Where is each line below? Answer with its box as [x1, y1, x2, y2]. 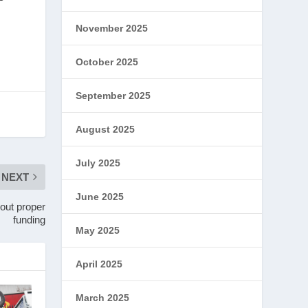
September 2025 [76, 90, 151, 101]
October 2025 [76, 56, 139, 67]
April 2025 [76, 258, 123, 269]
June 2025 [76, 191, 124, 202]
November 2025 [76, 23, 148, 34]
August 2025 [76, 124, 135, 135]
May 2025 [76, 225, 120, 236]
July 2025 [76, 157, 121, 168]
